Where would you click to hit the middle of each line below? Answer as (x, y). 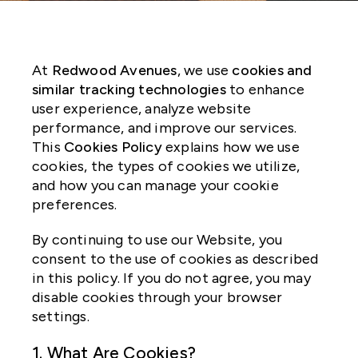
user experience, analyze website (142, 109)
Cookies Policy (113, 147)
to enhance (265, 90)
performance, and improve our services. (165, 128)
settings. (61, 317)
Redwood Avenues (114, 71)
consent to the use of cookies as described (175, 259)
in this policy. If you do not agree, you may (171, 278)
